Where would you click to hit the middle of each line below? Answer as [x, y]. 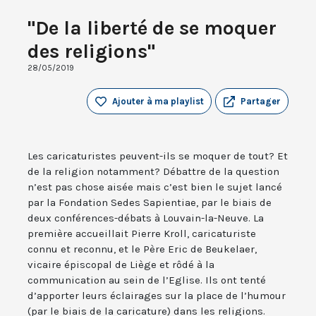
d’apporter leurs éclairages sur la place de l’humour [157, 296]
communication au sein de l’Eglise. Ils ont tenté [147, 280]
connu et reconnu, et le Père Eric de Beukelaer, [142, 249]
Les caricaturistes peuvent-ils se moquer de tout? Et [158, 156]
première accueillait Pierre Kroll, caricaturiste [142, 234]
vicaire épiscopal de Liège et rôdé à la [121, 265]
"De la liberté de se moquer [152, 28]
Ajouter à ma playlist [158, 102]
